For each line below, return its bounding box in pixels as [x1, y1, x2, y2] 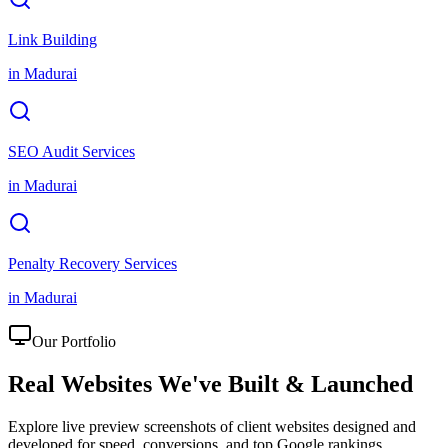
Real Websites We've [8, 370, 222, 397]
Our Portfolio [32, 332, 116, 350]
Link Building [8, 30, 97, 48]
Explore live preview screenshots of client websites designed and [8, 417, 416, 435]
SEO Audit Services [8, 142, 135, 160]
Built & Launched [228, 370, 413, 397]
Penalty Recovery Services [8, 254, 177, 272]
